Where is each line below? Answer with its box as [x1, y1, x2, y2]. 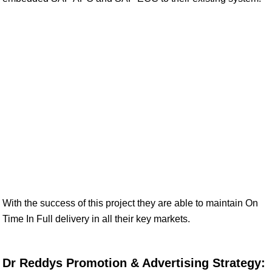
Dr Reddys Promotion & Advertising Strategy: [2, 256, 265, 270]
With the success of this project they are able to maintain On [2, 198, 258, 208]
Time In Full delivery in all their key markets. [2, 214, 190, 224]
